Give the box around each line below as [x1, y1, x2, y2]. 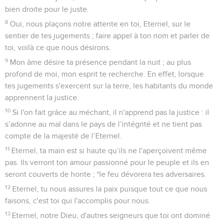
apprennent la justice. [5, 93, 79, 102]
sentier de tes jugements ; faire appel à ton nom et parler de [5, 31, 210, 40]
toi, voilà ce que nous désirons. [5, 43, 111, 52]
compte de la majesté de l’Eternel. [5, 132, 122, 140]
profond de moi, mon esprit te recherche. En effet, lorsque [5, 70, 204, 78]
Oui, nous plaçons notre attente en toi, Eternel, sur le [10, 20, 191, 28]
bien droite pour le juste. [5, 5, 89, 13]
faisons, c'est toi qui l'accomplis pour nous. [5, 196, 150, 205]
